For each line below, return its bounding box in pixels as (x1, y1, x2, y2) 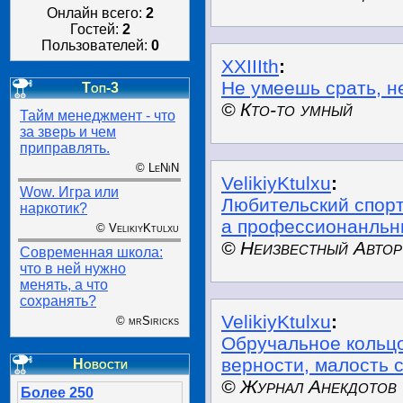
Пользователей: (40, 38, 151, 53)
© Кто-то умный (221, 99, 353, 120)
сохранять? (20, 293, 96, 309)
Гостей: (69, 22, 122, 37)
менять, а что (20, 277, 108, 292)
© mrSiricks (116, 314, 179, 327)
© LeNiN (136, 161, 179, 175)
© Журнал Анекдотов (221, 376, 397, 397)
